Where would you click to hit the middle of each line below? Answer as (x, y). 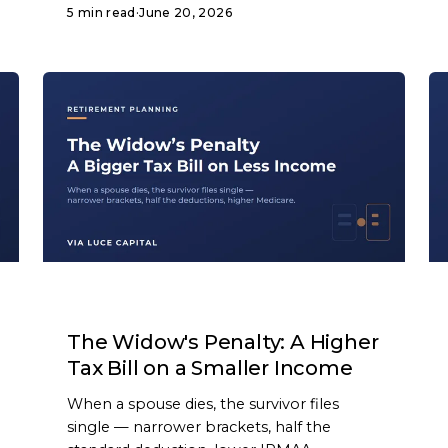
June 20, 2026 (185, 13)
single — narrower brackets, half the (199, 427)
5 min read (101, 13)
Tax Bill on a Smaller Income (210, 368)
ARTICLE (104, 303)
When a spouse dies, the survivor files (203, 404)
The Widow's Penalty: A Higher (223, 342)
